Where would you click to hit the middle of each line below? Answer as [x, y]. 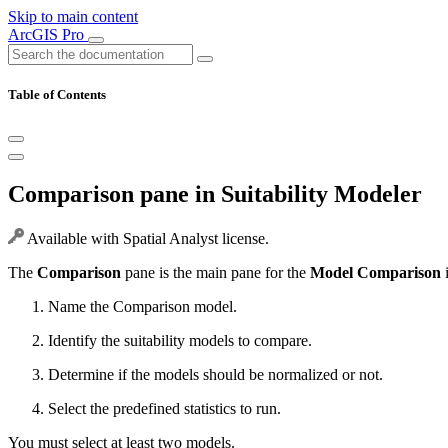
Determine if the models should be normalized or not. [215, 375]
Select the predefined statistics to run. [164, 409]
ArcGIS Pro [48, 34]
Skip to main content [73, 16]
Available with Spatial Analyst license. [146, 239]
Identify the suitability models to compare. [180, 341]
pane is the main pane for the [215, 273]
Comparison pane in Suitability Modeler [215, 194]
